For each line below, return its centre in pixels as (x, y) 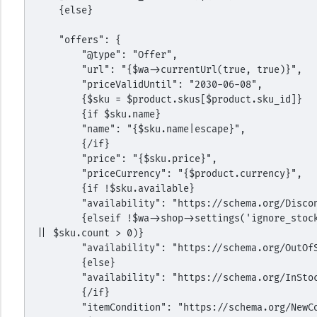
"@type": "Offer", (129, 55)
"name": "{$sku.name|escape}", (163, 129)
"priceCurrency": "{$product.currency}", (191, 174)
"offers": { (90, 40)
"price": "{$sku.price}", (149, 159)
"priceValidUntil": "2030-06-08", (172, 85)
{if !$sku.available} (138, 189)
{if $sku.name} (121, 114)
